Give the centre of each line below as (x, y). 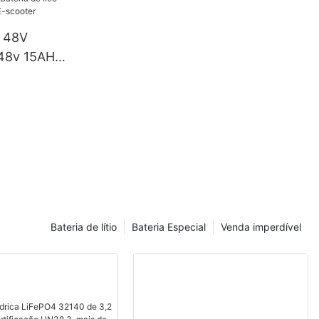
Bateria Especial (169, 227)
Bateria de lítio (84, 227)
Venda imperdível (261, 227)
